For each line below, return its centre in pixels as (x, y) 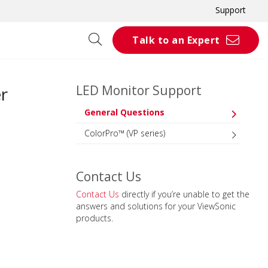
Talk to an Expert (176, 40)
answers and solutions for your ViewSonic (156, 206)
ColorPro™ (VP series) (125, 133)
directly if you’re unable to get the (184, 194)
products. (95, 218)
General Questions (124, 112)
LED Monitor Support (139, 90)
